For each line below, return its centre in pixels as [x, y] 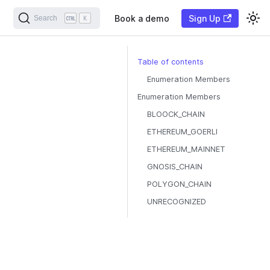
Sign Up [204, 18]
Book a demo [142, 18]
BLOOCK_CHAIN [176, 114]
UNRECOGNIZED [177, 202]
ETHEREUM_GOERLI [182, 132]
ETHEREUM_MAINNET [186, 149]
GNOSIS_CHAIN [175, 167]
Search [46, 18]
